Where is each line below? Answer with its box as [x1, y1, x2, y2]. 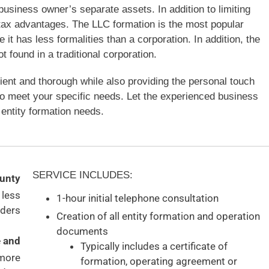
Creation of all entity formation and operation [56, 210, 260, 223]
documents [56, 225, 108, 238]
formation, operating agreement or [80, 255, 237, 268]
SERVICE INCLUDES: [32, 169, 133, 181]
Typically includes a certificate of [80, 240, 228, 253]
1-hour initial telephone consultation [56, 192, 219, 205]
